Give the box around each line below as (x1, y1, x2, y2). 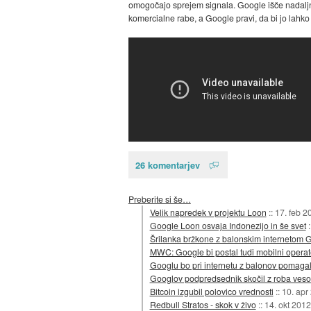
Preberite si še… (128, 192, 191, 205)
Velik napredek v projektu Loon (149, 205, 267, 218)
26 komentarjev (135, 158, 200, 172)
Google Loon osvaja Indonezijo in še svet (149, 219, 306, 231)
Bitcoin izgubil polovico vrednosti (149, 285, 274, 297)
